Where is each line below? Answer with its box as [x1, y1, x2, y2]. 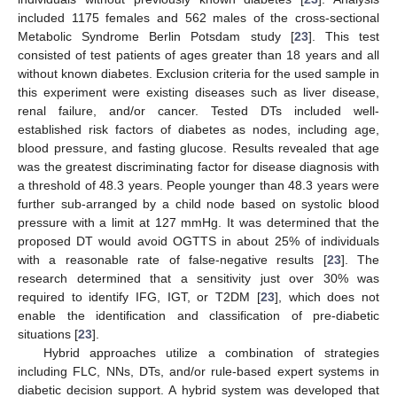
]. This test [307, 28, 380, 43]
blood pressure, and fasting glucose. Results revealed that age [18, 140, 379, 155]
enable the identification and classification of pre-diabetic [18, 307, 379, 323]
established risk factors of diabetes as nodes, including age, [18, 121, 379, 136]
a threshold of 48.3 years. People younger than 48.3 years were [18, 177, 379, 192]
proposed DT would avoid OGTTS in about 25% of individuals [18, 233, 379, 248]
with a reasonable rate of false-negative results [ [18, 252, 327, 267]
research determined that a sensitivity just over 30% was [18, 270, 379, 285]
